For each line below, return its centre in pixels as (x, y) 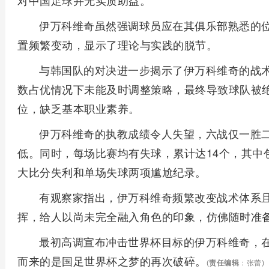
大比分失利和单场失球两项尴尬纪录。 (112, 172)
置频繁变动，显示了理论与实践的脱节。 (117, 44)
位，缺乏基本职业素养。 (79, 108)
